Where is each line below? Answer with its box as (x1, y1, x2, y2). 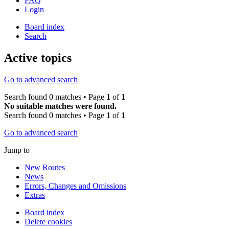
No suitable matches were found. (4, 101, 117, 110)
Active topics (4, 51, 72, 64)
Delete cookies (25, 217, 72, 226)
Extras (25, 190, 45, 199)
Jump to (4, 145, 30, 154)
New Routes (25, 163, 65, 172)
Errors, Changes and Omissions (25, 181, 126, 190)
